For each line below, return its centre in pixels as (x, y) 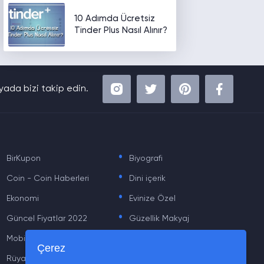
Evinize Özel (152, 199)
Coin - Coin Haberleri (48, 179)
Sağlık (141, 259)
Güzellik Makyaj (159, 219)
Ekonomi (23, 199)
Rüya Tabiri (27, 259)
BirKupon (24, 159)
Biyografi (146, 159)
